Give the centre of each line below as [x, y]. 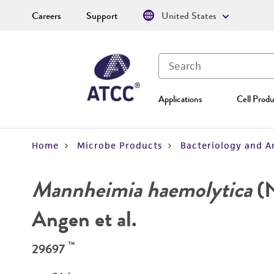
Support [102, 16]
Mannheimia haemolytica [142, 190]
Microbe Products [120, 145]
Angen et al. [84, 219]
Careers [46, 16]
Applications [180, 99]
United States [189, 16]
